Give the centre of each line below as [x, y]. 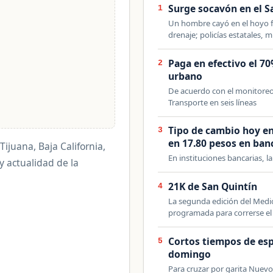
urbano [186, 76]
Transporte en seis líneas [213, 102]
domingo [190, 254]
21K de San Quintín [213, 186]
